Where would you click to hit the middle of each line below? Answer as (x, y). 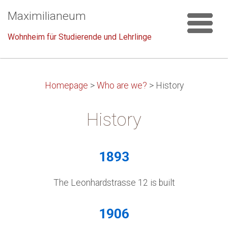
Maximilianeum (47, 16)
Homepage (66, 85)
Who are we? (122, 85)
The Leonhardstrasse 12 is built (114, 183)
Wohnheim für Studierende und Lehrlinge (80, 37)
